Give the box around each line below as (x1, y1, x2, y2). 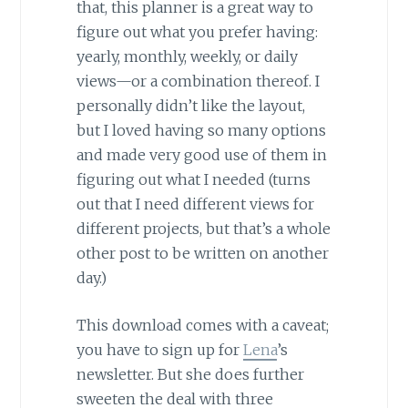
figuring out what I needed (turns (76, 169, 311, 189)
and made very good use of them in (76, 145, 327, 164)
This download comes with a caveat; (76, 316, 329, 335)
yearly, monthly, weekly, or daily (76, 46, 298, 66)
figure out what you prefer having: (76, 22, 318, 41)
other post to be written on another (76, 243, 329, 262)
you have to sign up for (76, 341, 243, 360)
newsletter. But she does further (76, 365, 304, 384)
